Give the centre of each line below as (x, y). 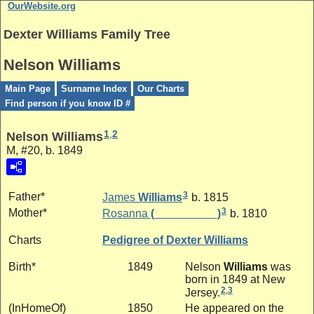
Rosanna (125, 213)
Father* (27, 196)
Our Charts (161, 88)
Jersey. (203, 292)
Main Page (28, 88)
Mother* (28, 212)
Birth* (22, 266)
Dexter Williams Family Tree (87, 34)
